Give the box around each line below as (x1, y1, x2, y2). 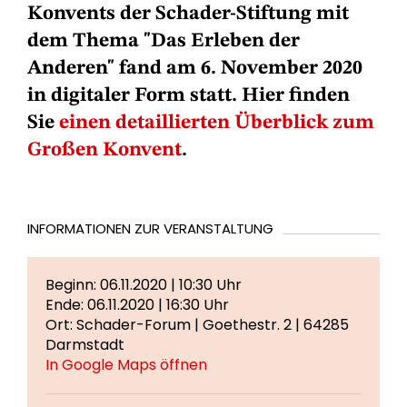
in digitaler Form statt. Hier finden (27, 85, 350, 105)
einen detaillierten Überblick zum (59, 113, 374, 133)
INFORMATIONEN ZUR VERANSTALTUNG (27, 219, 273, 238)
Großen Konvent (27, 140, 182, 160)
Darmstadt (45, 334, 124, 355)
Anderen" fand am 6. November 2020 (27, 58, 362, 78)
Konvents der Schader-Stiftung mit (27, 4, 349, 24)
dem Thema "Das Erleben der (27, 31, 300, 51)
